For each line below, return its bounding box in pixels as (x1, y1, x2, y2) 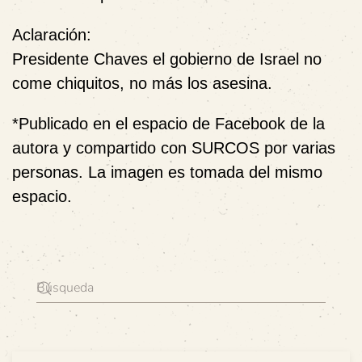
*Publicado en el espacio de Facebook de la (12, 115, 325, 133)
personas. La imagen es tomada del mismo (12, 163, 322, 181)
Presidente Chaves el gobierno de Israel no (12, 50, 322, 68)
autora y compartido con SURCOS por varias (12, 139, 335, 157)
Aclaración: (12, 26, 91, 44)
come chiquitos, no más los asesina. (12, 74, 272, 92)
